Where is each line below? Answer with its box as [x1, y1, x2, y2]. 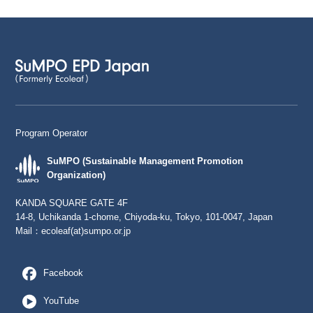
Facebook [43, 268, 84, 279]
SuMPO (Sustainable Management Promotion [47, 156, 244, 167]
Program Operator [15, 127, 88, 138]
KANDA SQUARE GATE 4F [15, 198, 129, 209]
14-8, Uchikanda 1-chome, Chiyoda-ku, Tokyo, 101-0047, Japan [15, 212, 273, 223]
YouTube [43, 296, 80, 307]
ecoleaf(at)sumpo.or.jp [41, 226, 131, 237]
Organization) [47, 170, 106, 181]
